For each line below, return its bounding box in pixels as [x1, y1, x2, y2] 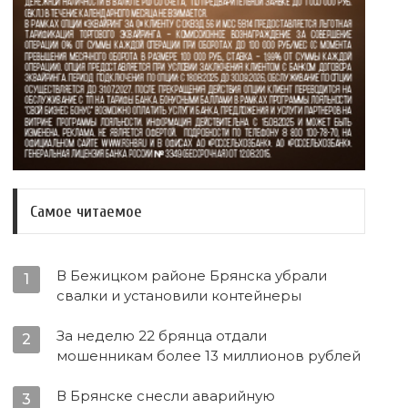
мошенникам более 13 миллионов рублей [56, 347, 362, 365]
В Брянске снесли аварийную [56, 387, 276, 405]
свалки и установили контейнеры [56, 287, 302, 305]
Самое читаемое [30, 201, 143, 221]
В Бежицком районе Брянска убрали [56, 267, 328, 285]
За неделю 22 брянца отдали [56, 327, 268, 345]
